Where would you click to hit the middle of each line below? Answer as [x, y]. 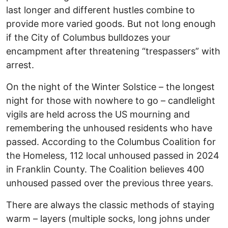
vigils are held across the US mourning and [98, 115]
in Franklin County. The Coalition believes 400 [105, 169]
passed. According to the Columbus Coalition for [111, 142]
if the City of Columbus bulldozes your [88, 38]
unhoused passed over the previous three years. [110, 183]
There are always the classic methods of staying [110, 205]
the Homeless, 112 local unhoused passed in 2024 [113, 156]
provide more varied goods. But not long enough [111, 24]
